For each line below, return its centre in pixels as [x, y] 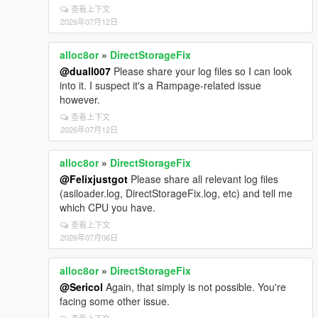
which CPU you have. [108, 207]
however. [80, 99]
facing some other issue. [115, 301]
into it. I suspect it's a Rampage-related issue [160, 85]
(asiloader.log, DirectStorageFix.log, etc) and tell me [176, 193]
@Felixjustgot [94, 179]
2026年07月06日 [89, 237]
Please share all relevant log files [203, 179]
